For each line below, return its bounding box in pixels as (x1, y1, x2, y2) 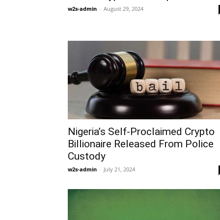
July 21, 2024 (104, 165, 135, 173)
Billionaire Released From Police (68, 137, 214, 150)
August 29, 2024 (104, 4, 143, 12)
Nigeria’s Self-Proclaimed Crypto (68, 125, 215, 137)
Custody (68, 150, 106, 162)
